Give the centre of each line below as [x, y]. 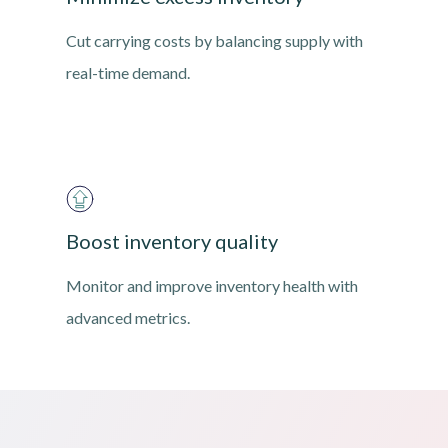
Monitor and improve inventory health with [211, 286]
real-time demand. [127, 73]
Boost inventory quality [171, 241]
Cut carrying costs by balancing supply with [214, 41]
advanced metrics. [127, 318]
